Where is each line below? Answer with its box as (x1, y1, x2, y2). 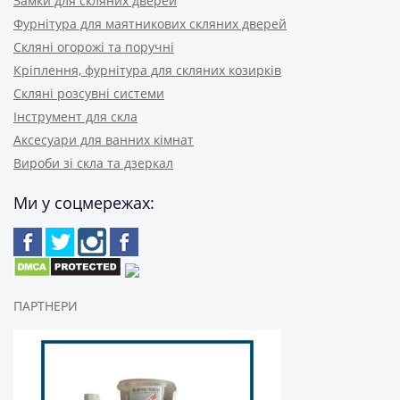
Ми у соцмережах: (13, 192, 154, 213)
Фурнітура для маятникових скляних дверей (13, 15, 287, 32)
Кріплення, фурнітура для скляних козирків (13, 62, 281, 79)
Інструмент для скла (13, 108, 137, 125)
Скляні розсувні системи (13, 85, 164, 102)
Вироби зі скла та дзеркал (13, 154, 173, 171)
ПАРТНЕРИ (13, 297, 78, 314)
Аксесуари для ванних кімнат (13, 131, 194, 148)
